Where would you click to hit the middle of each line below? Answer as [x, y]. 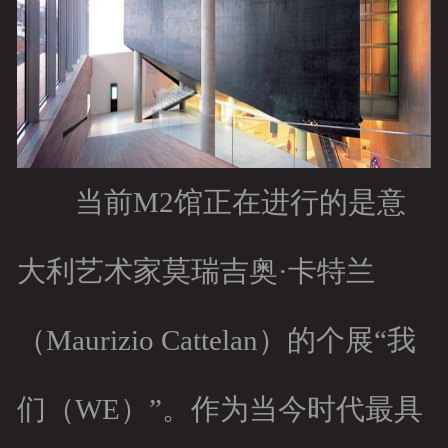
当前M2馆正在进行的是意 [211, 202]
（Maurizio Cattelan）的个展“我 [216, 340]
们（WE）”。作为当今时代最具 [219, 409]
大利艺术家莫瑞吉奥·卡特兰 [195, 271]
